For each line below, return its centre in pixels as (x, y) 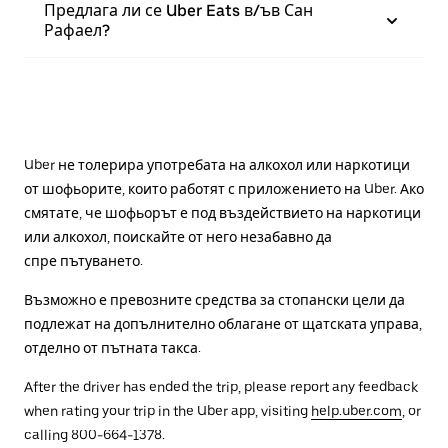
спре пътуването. (83, 261)
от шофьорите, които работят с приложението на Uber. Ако (224, 189)
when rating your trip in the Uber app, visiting (167, 411)
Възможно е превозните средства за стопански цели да (214, 300)
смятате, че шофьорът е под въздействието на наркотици (222, 213)
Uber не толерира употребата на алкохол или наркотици (217, 165)
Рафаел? (77, 30)
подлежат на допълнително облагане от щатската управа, (223, 324)
